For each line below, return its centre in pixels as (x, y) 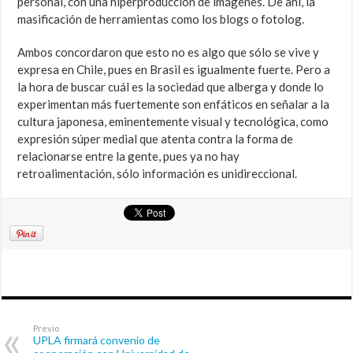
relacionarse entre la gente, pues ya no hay (129, 156)
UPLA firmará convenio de (97, 340)
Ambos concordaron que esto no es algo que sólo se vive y (169, 52)
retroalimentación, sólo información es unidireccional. (158, 174)
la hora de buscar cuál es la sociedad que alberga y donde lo (171, 87)
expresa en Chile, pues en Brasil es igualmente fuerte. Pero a (174, 70)
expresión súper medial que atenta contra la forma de (156, 139)
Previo (46, 329)
